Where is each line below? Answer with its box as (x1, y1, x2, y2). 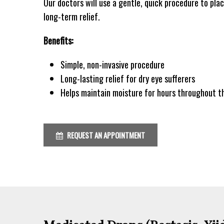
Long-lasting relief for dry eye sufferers (60, 71, 195, 85)
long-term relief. (43, 9, 100, 23)
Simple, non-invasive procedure (60, 57, 165, 71)
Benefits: (43, 33, 73, 47)
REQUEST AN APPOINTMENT (65, 129, 145, 140)
